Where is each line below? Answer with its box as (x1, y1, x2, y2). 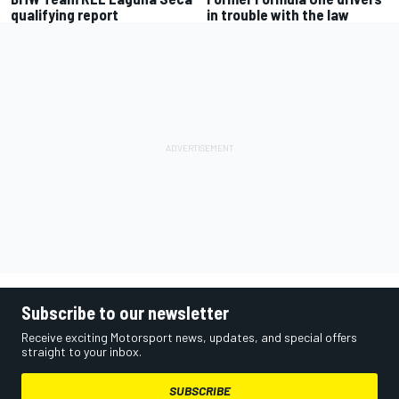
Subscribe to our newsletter (21, 302, 229, 324)
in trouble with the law (207, 5, 349, 24)
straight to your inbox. (21, 344, 142, 360)
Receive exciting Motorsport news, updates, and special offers (21, 330, 357, 346)
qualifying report (11, 5, 118, 24)
